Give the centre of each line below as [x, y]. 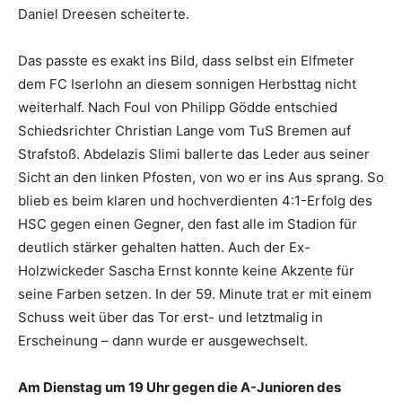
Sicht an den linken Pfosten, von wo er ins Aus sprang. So [201, 178]
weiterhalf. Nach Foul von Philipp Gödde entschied [178, 108]
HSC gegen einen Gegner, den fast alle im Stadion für [188, 224]
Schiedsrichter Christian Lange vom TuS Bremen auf [184, 131]
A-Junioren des [291, 388]
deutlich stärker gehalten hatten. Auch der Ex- [164, 248]
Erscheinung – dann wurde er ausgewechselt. [163, 341]
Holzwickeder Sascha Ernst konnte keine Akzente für [186, 271]
